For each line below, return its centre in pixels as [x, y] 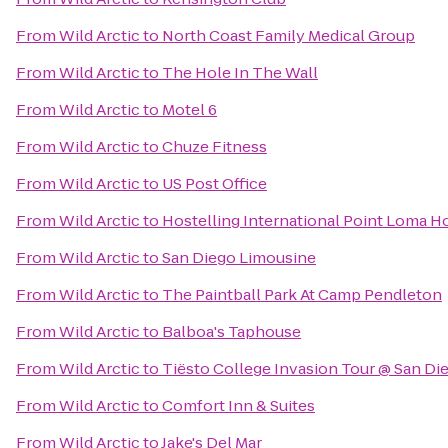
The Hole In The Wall [240, 72]
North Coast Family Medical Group [288, 35]
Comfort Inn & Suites [238, 405]
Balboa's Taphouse [231, 331]
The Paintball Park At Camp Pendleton [302, 294]
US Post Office [214, 183]
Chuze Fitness [214, 146]
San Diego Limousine [239, 257]
